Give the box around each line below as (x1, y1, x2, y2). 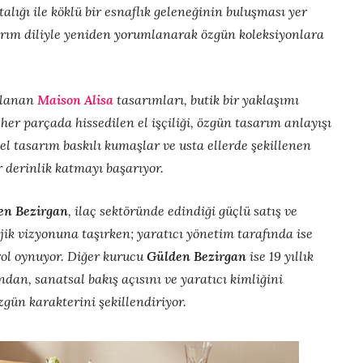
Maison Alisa (37, 92, 113, 109)
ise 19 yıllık (246, 248, 314, 265)
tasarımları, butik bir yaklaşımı (113, 92, 299, 109)
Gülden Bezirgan (147, 248, 246, 265)
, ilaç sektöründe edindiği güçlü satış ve (68, 203, 297, 220)
